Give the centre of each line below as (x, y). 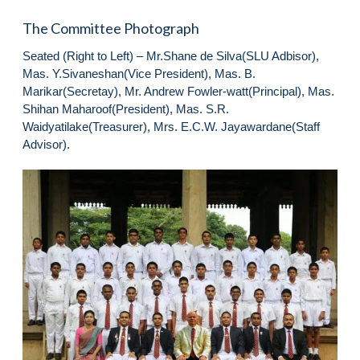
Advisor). (46, 144)
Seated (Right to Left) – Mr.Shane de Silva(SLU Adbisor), (171, 55)
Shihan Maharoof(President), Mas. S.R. (126, 108)
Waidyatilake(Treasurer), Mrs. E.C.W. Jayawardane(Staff (171, 126)
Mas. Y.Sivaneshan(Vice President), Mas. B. (139, 73)
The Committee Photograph (111, 28)
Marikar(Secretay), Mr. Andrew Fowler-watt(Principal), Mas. (178, 91)
